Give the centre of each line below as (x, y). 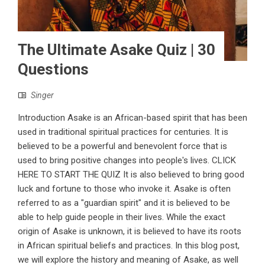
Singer (42, 95)
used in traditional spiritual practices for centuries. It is (123, 132)
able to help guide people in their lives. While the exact (122, 217)
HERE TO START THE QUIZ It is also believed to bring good (131, 174)
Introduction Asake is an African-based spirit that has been (132, 117)
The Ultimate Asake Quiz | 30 (117, 49)
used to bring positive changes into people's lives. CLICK (127, 160)
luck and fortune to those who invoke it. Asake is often (124, 188)
